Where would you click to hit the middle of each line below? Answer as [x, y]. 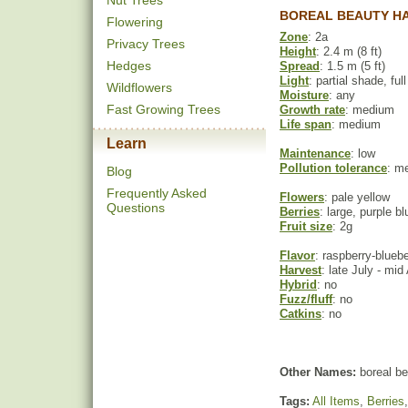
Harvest [301, 270]
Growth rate [312, 110]
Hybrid [298, 285]
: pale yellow [357, 197]
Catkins [301, 314]
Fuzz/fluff [306, 299]
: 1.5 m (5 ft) [352, 66]
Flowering [135, 22]
